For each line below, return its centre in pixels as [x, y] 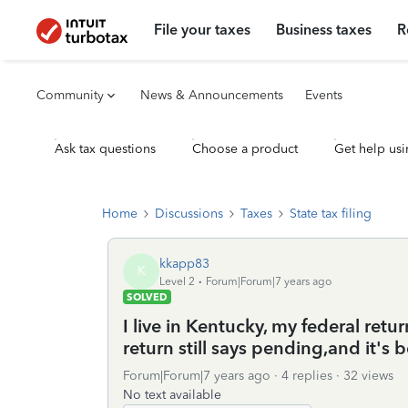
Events [324, 95]
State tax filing [331, 214]
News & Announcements [212, 95]
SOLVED [147, 297]
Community [70, 95]
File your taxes [203, 30]
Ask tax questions [105, 149]
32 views [368, 376]
